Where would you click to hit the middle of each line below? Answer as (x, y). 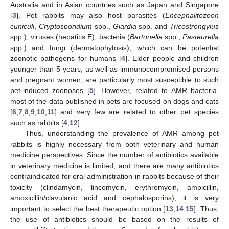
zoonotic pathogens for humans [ (66, 58)
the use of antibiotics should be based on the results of (114, 219)
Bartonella (146, 37)
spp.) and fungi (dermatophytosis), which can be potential (114, 48)
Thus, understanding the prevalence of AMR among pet (122, 133)
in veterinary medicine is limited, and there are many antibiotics (114, 166)
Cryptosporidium (65, 26)
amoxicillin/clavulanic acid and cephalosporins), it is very (114, 198)
